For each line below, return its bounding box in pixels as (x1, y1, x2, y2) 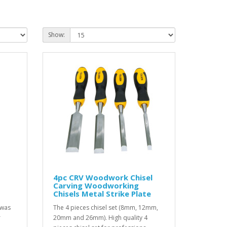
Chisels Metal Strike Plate (53, 188, 151, 199)
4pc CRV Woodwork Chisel (53, 172, 153, 183)
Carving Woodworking (53, 180, 139, 191)
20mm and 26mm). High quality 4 (53, 213, 147, 222)
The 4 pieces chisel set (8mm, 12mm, (53, 203, 158, 212)
